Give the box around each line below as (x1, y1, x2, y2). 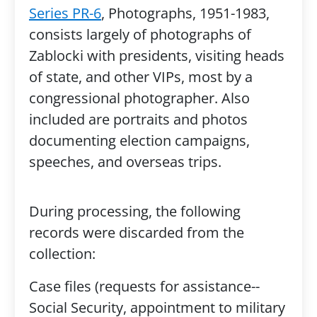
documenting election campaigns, (28, 131, 250, 150)
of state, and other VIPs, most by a (28, 67, 253, 86)
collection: (28, 244, 96, 263)
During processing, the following (28, 202, 241, 221)
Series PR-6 (28, 4, 101, 23)
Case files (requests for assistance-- (28, 277, 260, 296)
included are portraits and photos (28, 110, 248, 129)
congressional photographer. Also (28, 88, 250, 108)
